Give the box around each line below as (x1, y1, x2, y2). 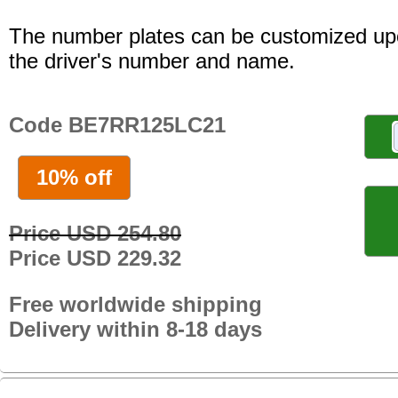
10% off (36, 164, 112, 189)
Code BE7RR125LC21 (9, 112, 226, 137)
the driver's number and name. (9, 48, 295, 73)
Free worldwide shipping (9, 291, 262, 316)
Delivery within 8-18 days (9, 316, 262, 341)
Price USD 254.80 (9, 220, 181, 245)
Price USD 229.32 (9, 245, 181, 270)
